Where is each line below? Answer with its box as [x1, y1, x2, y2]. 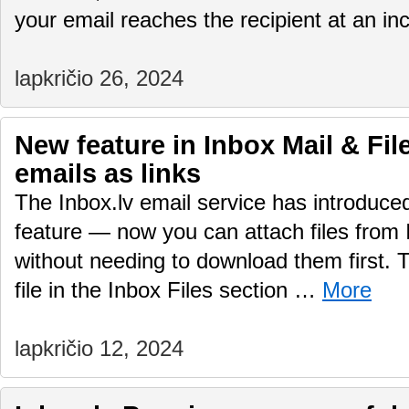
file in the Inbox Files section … [15, 278, 322, 302]
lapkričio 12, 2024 [15, 337, 184, 361]
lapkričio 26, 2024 [15, 67, 184, 90]
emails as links [15, 159, 201, 188]
